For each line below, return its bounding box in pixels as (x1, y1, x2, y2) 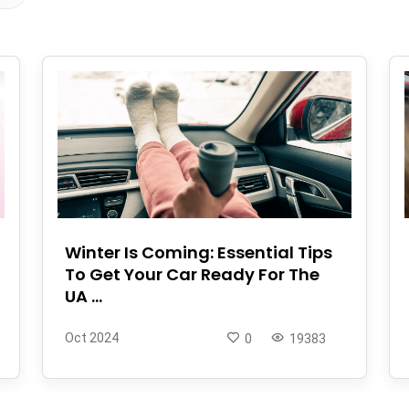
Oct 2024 (65, 330, 119, 345)
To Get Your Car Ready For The (65, 262, 320, 286)
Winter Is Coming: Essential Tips (65, 240, 332, 264)
